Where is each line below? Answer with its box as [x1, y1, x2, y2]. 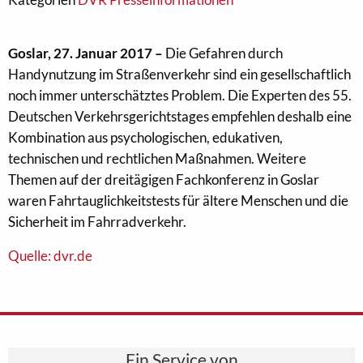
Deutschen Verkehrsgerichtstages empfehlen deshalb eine [8, 108, 352, 125]
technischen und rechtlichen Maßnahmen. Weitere [8, 150, 306, 167]
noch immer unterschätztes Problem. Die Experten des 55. [8, 87, 352, 104]
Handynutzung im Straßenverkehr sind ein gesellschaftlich [8, 66, 351, 83]
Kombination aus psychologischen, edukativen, [8, 129, 283, 146]
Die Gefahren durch [163, 45, 283, 62]
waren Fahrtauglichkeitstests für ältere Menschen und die [8, 192, 348, 209]
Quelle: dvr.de [8, 247, 92, 264]
